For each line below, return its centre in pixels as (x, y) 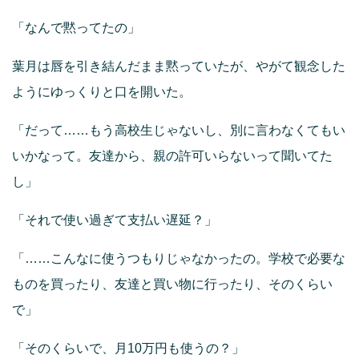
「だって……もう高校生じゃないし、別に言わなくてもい (179, 131)
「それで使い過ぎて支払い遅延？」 (115, 220)
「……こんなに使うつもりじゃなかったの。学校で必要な (179, 259)
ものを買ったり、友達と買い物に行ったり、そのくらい (172, 284)
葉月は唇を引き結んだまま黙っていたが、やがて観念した (179, 67)
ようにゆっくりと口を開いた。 (102, 92)
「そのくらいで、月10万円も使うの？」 (128, 349)
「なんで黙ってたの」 (76, 28)
